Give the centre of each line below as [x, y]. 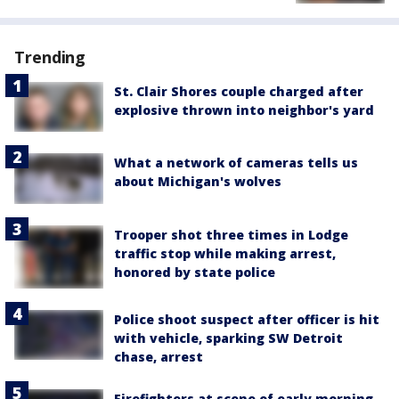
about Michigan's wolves [198, 182]
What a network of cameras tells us [236, 163]
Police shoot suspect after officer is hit [247, 319]
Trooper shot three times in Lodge [231, 234]
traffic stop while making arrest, [225, 253]
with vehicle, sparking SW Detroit [228, 338]
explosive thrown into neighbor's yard [244, 110]
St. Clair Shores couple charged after [239, 92]
